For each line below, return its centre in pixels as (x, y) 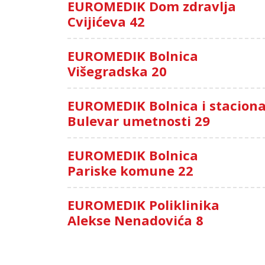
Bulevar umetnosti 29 (139, 120)
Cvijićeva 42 (106, 21)
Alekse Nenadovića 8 (135, 220)
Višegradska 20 (117, 71)
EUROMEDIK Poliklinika (143, 204)
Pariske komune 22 (130, 170)
